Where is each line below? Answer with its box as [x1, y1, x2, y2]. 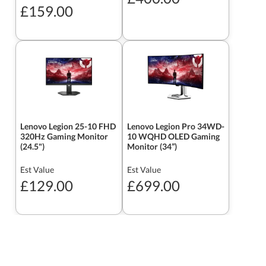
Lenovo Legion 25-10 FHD [20, 121, 116, 131]
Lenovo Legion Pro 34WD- [127, 121, 224, 131]
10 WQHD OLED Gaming [127, 131, 220, 141]
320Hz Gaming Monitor [20, 131, 108, 141]
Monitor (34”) [127, 141, 177, 151]
